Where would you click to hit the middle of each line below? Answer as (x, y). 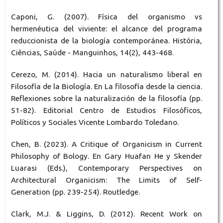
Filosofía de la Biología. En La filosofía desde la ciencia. (107, 86)
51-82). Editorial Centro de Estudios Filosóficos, (107, 110)
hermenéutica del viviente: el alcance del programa (107, 28)
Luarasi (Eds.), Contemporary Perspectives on (107, 168)
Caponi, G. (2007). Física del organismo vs (107, 16)
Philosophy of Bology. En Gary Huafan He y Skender (107, 156)
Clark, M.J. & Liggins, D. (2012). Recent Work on (107, 214)
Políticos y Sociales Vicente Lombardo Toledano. (95, 122)
